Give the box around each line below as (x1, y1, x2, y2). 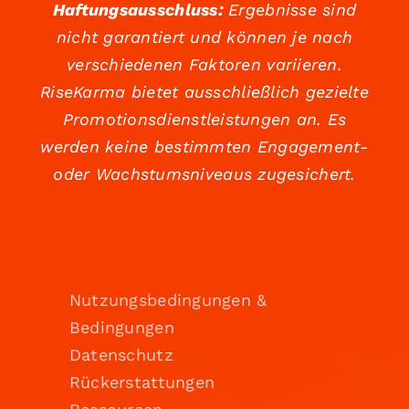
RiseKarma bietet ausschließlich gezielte (40, 82, 369, 102)
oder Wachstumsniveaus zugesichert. (53, 164, 356, 184)
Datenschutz (68, 345, 173, 365)
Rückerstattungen (68, 372, 215, 393)
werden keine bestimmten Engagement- (40, 137, 369, 157)
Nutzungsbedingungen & (68, 290, 267, 310)
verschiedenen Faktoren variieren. (67, 55, 342, 75)
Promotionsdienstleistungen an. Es (62, 110, 347, 130)
